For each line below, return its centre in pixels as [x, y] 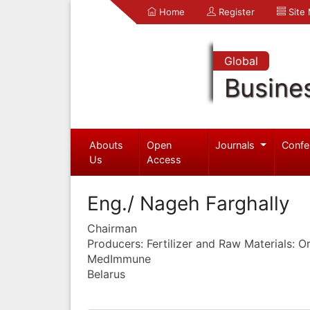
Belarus [106, 274]
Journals [237, 145]
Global [241, 61]
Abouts [106, 145]
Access [164, 159]
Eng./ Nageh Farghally [189, 203]
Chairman [112, 228]
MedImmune [119, 258]
